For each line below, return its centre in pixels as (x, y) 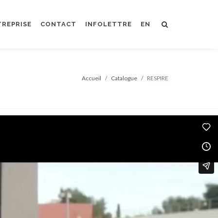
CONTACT (58, 24)
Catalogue (124, 78)
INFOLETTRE (109, 24)
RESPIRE (158, 78)
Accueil (91, 78)
